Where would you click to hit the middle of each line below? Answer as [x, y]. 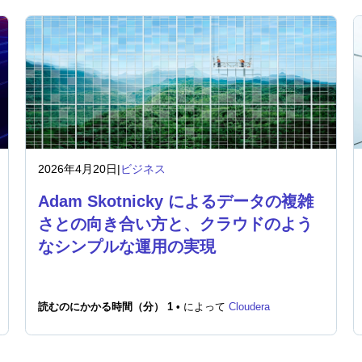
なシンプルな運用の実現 [126, 246]
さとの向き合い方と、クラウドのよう [175, 224]
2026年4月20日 [77, 169]
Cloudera [249, 307]
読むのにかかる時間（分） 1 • [110, 307]
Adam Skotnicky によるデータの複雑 [175, 201]
